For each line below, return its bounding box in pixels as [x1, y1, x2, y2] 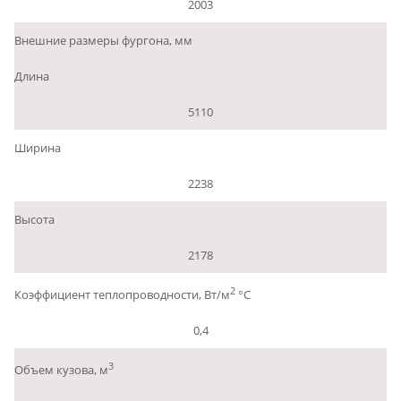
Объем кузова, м [14, 362, 108, 379]
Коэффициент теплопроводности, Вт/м [14, 286, 230, 303]
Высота [14, 210, 55, 227]
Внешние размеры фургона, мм [14, 31, 192, 48]
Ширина [14, 139, 61, 156]
